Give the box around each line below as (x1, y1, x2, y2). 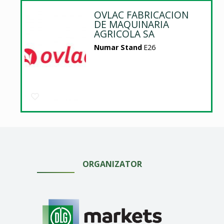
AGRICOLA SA (93, 27, 154, 41)
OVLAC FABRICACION (93, 8, 188, 22)
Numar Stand (93, 42, 142, 52)
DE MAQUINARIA (93, 17, 169, 31)
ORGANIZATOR (82, 158, 142, 170)
